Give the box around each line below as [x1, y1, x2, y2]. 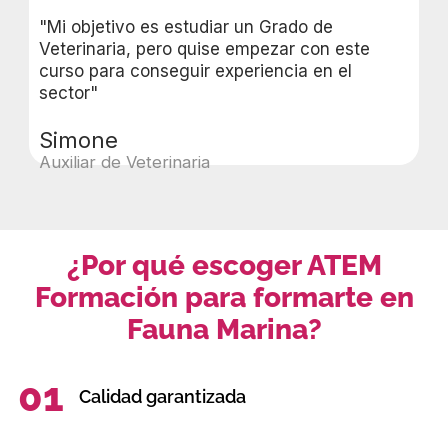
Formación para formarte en [34, 280, 414, 314]
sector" [39, 82, 99, 103]
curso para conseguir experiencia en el [39, 60, 353, 81]
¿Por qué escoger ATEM [66, 248, 382, 282]
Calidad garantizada [78, 386, 246, 408]
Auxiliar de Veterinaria [39, 151, 211, 172]
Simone [39, 126, 119, 153]
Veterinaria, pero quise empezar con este [39, 38, 371, 59]
